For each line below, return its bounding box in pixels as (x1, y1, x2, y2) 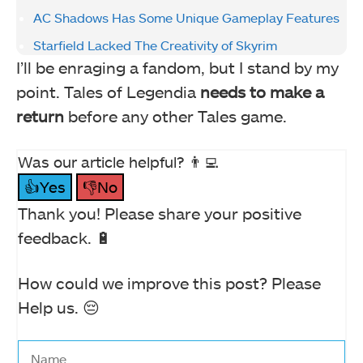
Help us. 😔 (18, 297, 100, 318)
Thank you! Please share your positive (18, 203, 301, 224)
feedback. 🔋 (18, 228, 112, 248)
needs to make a (200, 82, 324, 102)
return (16, 106, 64, 126)
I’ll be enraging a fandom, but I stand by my (16, 58, 339, 78)
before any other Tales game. (64, 106, 287, 126)
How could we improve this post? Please (18, 273, 321, 293)
